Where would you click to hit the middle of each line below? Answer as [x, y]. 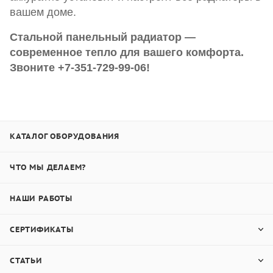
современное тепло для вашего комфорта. [127, 52]
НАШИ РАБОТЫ [41, 198]
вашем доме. [43, 12]
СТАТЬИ [26, 261]
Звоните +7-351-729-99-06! [80, 68]
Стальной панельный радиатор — [103, 37]
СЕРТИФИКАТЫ [42, 229]
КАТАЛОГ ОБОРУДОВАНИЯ [65, 136]
